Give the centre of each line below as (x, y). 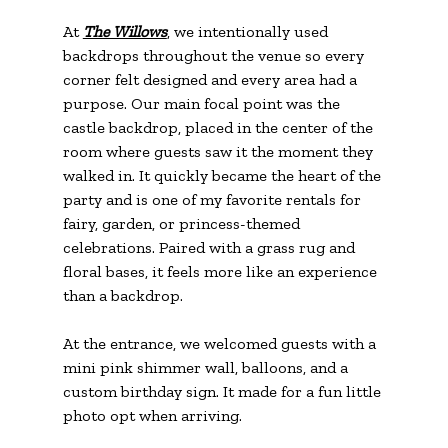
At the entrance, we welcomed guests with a (221, 343)
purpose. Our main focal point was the (203, 103)
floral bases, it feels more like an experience (221, 271)
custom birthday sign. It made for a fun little (223, 391)
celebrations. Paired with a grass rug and (210, 247)
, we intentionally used (249, 31)
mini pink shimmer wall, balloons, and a (207, 367)
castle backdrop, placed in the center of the (219, 127)
